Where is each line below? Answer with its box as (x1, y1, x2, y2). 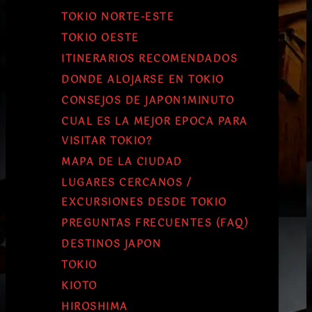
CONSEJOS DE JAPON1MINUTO (61, 93, 234, 110)
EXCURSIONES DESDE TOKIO (61, 194, 227, 212)
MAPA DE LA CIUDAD (61, 154, 182, 171)
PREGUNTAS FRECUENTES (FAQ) (61, 215, 249, 233)
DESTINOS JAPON (61, 236, 161, 253)
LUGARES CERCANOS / (61, 175, 192, 192)
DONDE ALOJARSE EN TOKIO (61, 72, 224, 89)
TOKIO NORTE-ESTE (61, 9, 174, 26)
